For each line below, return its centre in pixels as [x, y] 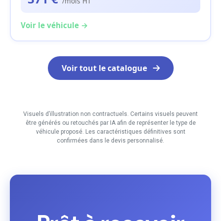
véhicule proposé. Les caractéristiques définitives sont [110, 132]
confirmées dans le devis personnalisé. [110, 141]
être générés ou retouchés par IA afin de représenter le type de [110, 123]
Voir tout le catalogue [105, 68]
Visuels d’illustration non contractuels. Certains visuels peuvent [110, 114]
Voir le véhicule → [55, 25]
